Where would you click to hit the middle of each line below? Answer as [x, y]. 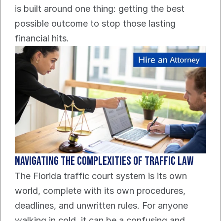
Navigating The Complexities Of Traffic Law [104, 161]
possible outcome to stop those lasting [95, 24]
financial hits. [42, 38]
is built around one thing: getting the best [100, 9]
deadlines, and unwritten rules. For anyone [101, 206]
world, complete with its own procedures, [100, 191]
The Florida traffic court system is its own [101, 176]
